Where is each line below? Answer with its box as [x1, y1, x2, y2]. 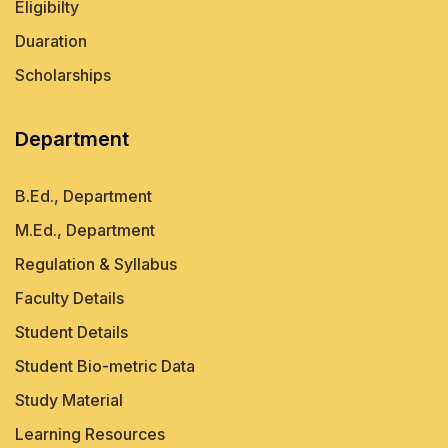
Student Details [15, 322, 128, 343]
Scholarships [15, 65, 111, 86]
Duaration [15, 31, 87, 52]
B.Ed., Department [15, 186, 152, 207]
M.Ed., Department [15, 220, 155, 241]
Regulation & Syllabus [15, 254, 177, 275]
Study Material [15, 390, 123, 411]
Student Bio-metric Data [15, 356, 195, 377]
